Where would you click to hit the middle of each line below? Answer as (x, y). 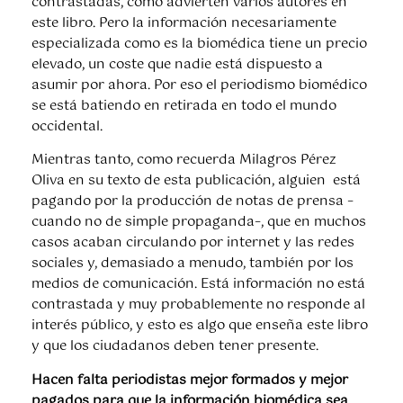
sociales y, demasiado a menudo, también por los (192, 264)
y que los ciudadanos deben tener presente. (175, 347)
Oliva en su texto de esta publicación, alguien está (196, 181)
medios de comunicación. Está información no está (198, 285)
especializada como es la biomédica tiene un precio (199, 44)
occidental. (67, 126)
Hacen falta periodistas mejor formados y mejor (189, 380)
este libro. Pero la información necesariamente (184, 23)
